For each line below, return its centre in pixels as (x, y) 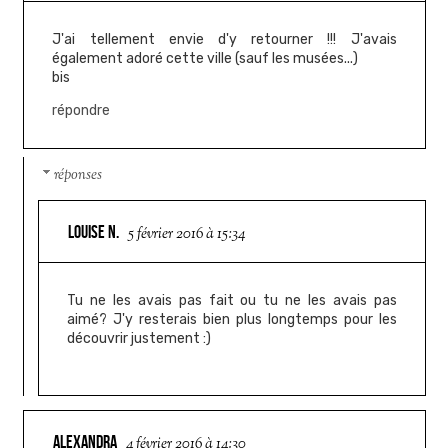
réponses (78, 176)
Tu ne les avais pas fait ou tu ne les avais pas (232, 300)
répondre (81, 110)
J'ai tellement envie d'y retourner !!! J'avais (224, 39)
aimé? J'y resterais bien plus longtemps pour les (232, 319)
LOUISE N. (94, 231)
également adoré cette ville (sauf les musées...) (205, 58)
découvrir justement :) (139, 338)
